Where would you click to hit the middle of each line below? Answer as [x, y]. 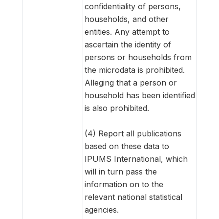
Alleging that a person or [131, 82]
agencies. [102, 209]
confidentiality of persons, [133, 6]
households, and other [127, 19]
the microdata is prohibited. [135, 70]
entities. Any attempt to [127, 32]
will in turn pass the [121, 171]
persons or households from [138, 57]
